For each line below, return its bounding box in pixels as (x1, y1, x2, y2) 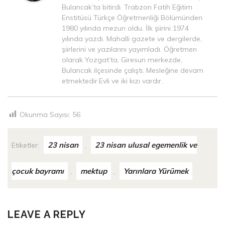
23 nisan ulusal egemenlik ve (95, 140, 197, 150)
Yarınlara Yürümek (124, 166, 188, 176)
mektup (80, 166, 107, 176)
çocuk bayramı (12, 166, 64, 176)
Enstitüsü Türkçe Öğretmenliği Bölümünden (62, 13, 202, 22)
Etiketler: (12, 141, 41, 150)
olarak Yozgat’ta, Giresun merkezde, (62, 55, 182, 64)
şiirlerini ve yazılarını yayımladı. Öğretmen (62, 45, 197, 54)
